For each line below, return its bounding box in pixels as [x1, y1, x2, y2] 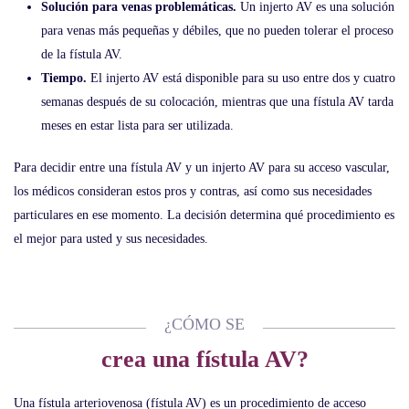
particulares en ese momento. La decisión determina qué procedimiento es [14, 208, 394, 222]
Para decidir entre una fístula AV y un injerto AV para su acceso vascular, [14, 161, 390, 174]
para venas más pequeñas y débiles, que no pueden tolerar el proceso [41, 24, 393, 37]
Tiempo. [41, 71, 87, 85]
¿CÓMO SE [164, 315, 245, 333]
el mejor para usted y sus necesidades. [14, 232, 208, 246]
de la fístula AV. [41, 47, 122, 61]
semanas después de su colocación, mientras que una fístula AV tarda [41, 95, 393, 109]
